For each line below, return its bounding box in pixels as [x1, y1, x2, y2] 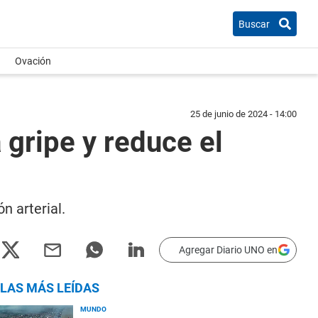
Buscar [238, 18, 270, 30]
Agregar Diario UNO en [179, 244, 278, 256]
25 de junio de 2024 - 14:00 [190, 109, 297, 119]
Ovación [15, 55, 51, 67]
